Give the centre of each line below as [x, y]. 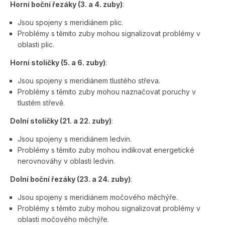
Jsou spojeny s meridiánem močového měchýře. [98, 197]
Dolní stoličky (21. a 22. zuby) [61, 121]
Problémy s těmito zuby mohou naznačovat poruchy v [107, 91]
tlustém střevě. [41, 102]
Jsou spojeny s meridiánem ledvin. [75, 139]
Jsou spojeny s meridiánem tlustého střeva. [89, 80]
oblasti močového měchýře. [63, 219]
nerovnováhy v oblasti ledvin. [66, 161]
